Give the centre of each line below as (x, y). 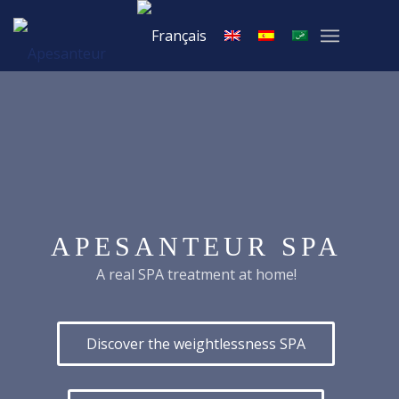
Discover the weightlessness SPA (196, 343)
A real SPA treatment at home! (196, 274)
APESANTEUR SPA (196, 246)
